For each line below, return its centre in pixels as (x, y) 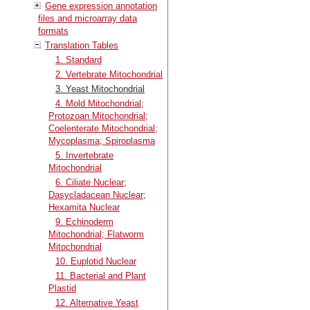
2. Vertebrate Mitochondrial (109, 74)
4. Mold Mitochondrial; (100, 103)
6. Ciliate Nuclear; (91, 182)
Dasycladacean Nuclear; (97, 194)
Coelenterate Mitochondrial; (103, 128)
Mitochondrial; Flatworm (96, 234)
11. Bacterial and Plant (101, 275)
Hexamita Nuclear (84, 207)
